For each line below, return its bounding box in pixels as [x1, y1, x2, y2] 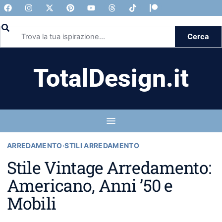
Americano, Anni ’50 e [7, 174, 173, 196]
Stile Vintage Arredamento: [7, 156, 211, 178]
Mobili [7, 192, 56, 214]
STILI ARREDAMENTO [64, 141, 140, 150]
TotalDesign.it [33, 64, 189, 93]
